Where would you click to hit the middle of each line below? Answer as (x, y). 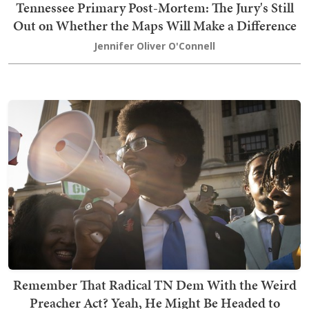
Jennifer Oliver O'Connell (154, 46)
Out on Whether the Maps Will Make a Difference (154, 26)
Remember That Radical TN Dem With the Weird (154, 285)
